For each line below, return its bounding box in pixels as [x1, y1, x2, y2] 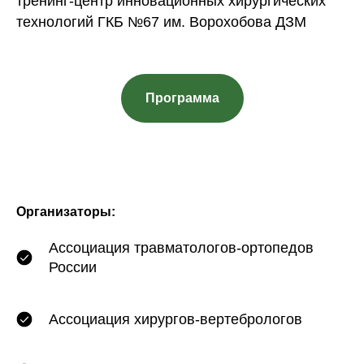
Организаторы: [16, 204, 115, 219]
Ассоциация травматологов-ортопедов [49, 239, 314, 256]
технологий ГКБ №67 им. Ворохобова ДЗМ [16, 14, 306, 30]
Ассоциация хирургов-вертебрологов [49, 310, 302, 327]
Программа [145, 90, 219, 105]
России [49, 258, 97, 275]
